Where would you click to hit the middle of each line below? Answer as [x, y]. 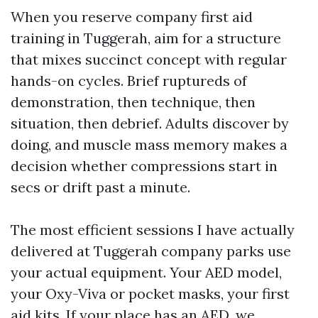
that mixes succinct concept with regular [149, 59]
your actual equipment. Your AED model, [146, 272]
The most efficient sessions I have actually [153, 230]
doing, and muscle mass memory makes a [149, 144]
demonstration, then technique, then [133, 102]
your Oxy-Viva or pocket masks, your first [150, 294]
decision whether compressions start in [144, 166]
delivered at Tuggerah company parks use [151, 251]
